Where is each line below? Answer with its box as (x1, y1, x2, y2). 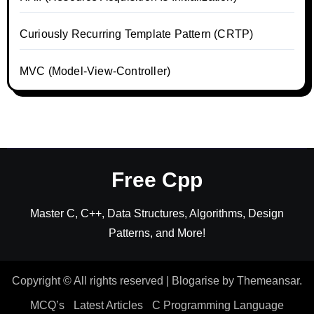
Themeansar (237, 275, 299, 287)
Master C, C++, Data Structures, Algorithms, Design (30, 207, 284, 219)
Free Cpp (111, 168, 203, 191)
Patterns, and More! (109, 227, 205, 239)
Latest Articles (74, 299, 143, 311)
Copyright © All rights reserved (12, 275, 163, 287)
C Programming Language (152, 299, 284, 311)
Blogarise (172, 275, 219, 287)
